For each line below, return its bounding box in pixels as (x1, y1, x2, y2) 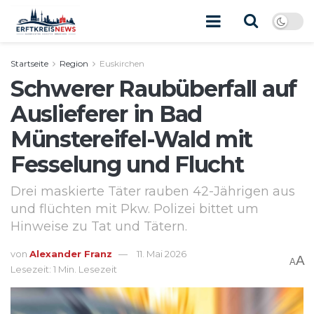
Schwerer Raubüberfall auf (11, 75, 296, 102)
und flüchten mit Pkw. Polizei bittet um (11, 200, 259, 217)
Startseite (11, 58, 48, 69)
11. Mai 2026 (137, 247, 186, 259)
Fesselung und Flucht (11, 151, 244, 178)
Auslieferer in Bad (11, 100, 202, 128)
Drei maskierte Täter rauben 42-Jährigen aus (11, 183, 295, 199)
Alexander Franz (29, 247, 112, 259)
